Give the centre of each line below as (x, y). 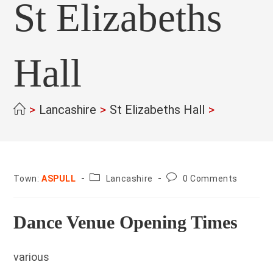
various (32, 257)
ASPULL (59, 179)
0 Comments (211, 179)
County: (105, 177)
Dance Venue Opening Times (126, 222)
